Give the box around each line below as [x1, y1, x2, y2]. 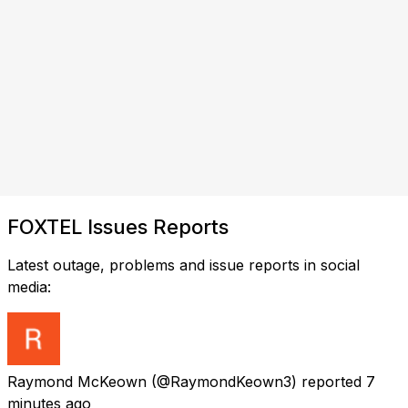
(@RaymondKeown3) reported [151, 372, 362, 391]
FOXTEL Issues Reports [7, 214, 229, 239]
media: [7, 277, 51, 296]
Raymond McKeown [7, 372, 147, 391]
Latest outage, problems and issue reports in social [7, 255, 360, 274]
